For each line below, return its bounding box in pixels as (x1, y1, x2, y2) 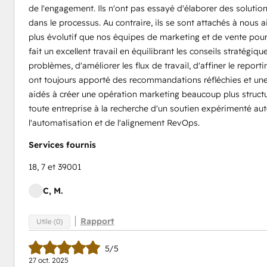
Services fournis (28, 139, 96, 150)
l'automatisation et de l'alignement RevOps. (28, 117, 200, 128)
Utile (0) (36, 216, 63, 226)
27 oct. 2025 (28, 256, 69, 265)
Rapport (80, 216, 114, 226)
